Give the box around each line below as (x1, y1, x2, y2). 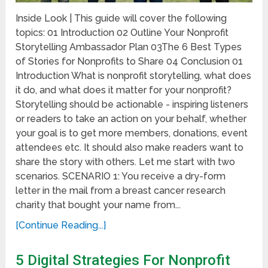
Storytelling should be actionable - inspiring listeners (16, 99, 249, 111)
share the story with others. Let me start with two (16, 156, 236, 168)
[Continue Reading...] (16, 220, 106, 232)
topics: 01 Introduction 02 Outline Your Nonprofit (16, 27, 229, 39)
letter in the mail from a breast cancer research (16, 185, 226, 197)
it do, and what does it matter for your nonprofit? (16, 84, 232, 96)
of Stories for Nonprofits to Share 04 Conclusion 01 (16, 56, 243, 68)
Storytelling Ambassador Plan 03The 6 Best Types (16, 41, 242, 53)
